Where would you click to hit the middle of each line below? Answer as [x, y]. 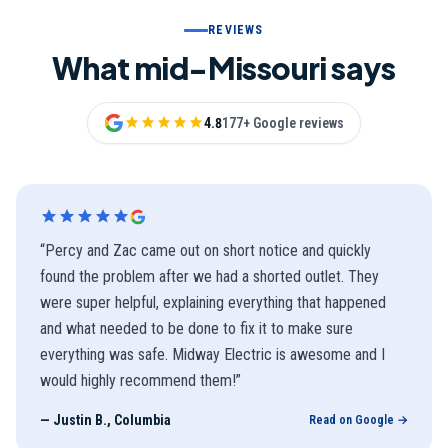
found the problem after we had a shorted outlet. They [209, 276]
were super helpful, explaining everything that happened [213, 302]
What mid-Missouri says [224, 68]
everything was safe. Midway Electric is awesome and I [212, 354]
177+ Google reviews [283, 123]
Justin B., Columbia [112, 420]
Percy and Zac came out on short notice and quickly [208, 250]
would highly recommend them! [138, 380]
